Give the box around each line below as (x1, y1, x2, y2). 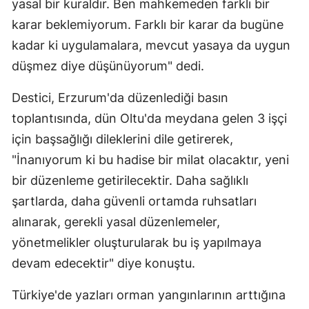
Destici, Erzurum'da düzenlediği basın (12, 90, 228, 106)
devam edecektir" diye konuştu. (12, 256, 195, 271)
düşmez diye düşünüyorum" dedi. (12, 59, 204, 74)
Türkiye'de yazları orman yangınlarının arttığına (12, 288, 286, 303)
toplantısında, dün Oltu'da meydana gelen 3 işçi (12, 111, 287, 126)
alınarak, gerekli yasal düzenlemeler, (12, 215, 220, 230)
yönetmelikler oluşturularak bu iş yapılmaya (12, 235, 261, 250)
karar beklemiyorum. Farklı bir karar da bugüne (12, 17, 283, 32)
